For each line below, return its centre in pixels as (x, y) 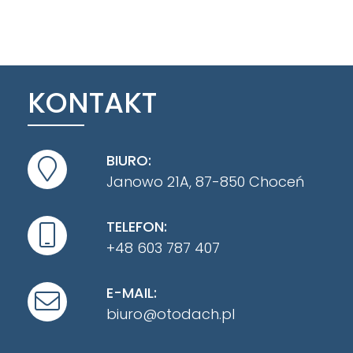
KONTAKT (92, 102)
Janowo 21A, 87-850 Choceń (205, 181)
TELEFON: (137, 226)
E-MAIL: (132, 292)
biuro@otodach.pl (171, 314)
